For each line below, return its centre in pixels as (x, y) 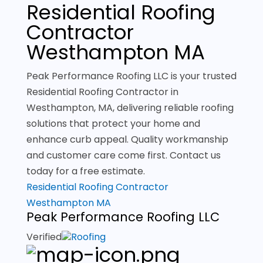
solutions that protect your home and (113, 124)
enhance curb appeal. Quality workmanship (127, 139)
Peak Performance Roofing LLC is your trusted (131, 76)
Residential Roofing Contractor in (102, 92)
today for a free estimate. (85, 171)
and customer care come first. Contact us (123, 155)
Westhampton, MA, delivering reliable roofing (130, 108)
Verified (44, 237)
